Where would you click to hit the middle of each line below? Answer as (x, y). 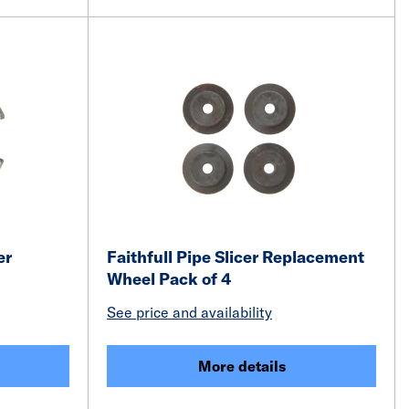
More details (241, 366)
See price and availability (189, 312)
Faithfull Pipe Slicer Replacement (236, 257)
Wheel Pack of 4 (169, 279)
